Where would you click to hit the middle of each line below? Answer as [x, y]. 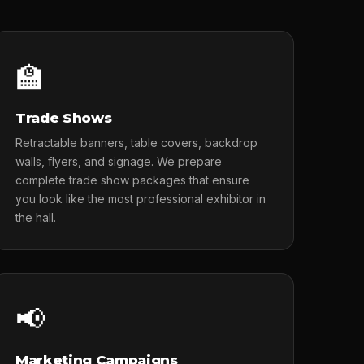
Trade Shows [64, 118]
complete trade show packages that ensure [133, 180]
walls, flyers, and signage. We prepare [119, 161]
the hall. [36, 217]
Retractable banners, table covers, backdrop [137, 143]
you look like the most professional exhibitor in [141, 199]
